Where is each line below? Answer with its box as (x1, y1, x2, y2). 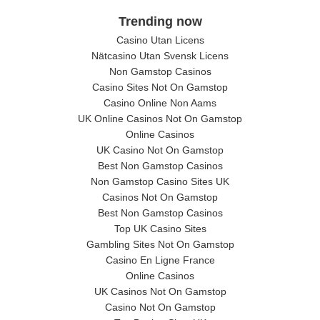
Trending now (118, 14, 202, 29)
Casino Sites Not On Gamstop (92, 81, 228, 93)
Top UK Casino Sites (114, 223, 206, 234)
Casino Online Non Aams (104, 97, 216, 109)
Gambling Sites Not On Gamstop (86, 239, 234, 250)
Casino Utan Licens (116, 34, 204, 46)
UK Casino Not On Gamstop (96, 144, 224, 156)
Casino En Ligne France (105, 254, 215, 266)
